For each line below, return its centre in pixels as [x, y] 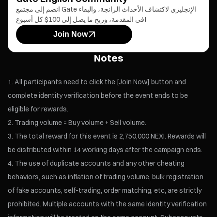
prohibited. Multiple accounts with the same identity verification [108, 204]
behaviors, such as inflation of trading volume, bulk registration [106, 177]
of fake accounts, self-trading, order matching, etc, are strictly [105, 191]
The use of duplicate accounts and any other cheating [100, 163]
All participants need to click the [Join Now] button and [101, 82]
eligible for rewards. [38, 109]
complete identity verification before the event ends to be [98, 96]
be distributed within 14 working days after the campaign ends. [105, 150]
